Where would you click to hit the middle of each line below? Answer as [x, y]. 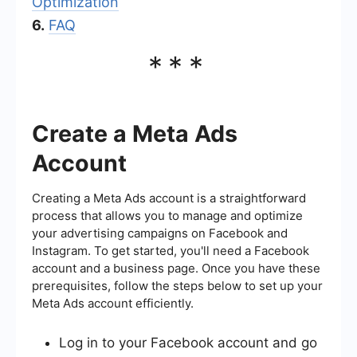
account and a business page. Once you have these [176, 268]
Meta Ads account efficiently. [113, 303]
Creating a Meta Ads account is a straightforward [169, 198]
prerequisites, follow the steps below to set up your [177, 285]
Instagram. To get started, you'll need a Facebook [171, 250]
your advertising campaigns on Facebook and [160, 233]
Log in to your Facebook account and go [188, 342]
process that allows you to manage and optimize [167, 215]
